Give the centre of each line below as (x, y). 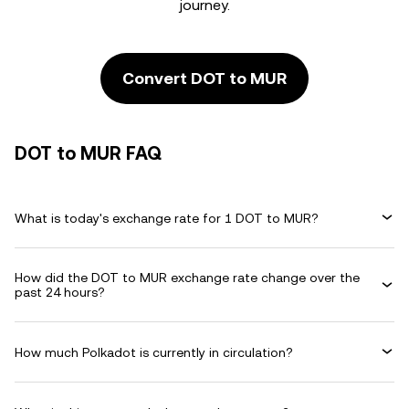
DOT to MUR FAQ (88, 153)
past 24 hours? (60, 292)
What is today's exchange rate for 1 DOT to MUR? (167, 218)
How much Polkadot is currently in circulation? (154, 352)
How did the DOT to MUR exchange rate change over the (187, 278)
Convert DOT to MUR (204, 78)
